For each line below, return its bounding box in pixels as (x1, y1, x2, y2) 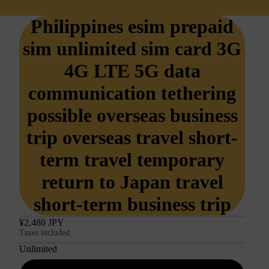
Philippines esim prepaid (31, 16, 234, 37)
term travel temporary (40, 149, 225, 171)
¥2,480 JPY (19, 217, 64, 228)
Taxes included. (19, 228, 72, 237)
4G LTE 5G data (64, 60, 201, 82)
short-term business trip (33, 193, 231, 215)
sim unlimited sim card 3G (23, 38, 241, 59)
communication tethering (28, 82, 236, 104)
